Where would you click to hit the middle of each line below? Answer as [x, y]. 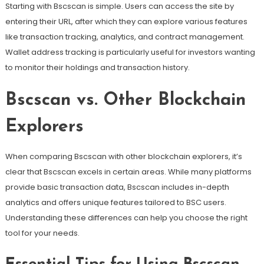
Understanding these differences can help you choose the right [126, 217]
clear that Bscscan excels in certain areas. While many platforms [128, 171]
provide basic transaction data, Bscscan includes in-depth [117, 187]
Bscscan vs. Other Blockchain [125, 100]
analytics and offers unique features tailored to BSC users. [115, 202]
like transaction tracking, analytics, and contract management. [125, 37]
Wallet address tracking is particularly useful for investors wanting [130, 52]
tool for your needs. [42, 233]
